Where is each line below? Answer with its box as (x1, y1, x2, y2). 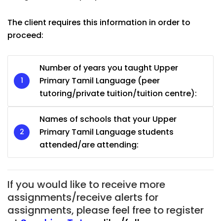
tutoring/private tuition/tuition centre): (39, 87, 197, 99)
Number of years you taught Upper (39, 62, 178, 74)
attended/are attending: (39, 139, 139, 150)
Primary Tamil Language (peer (39, 74, 160, 86)
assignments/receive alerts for (7, 190, 158, 204)
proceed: (7, 29, 43, 41)
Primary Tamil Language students (39, 126, 174, 138)
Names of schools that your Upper (39, 113, 177, 125)
